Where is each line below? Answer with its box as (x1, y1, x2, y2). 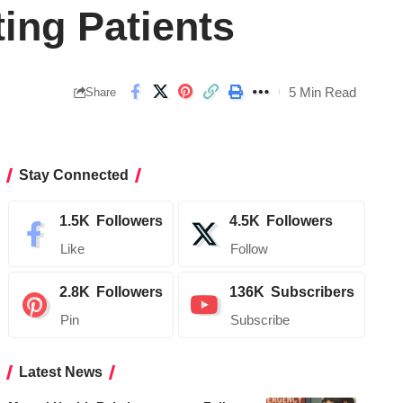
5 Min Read (289, 84, 356, 100)
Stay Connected (19, 167, 130, 184)
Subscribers (271, 284, 355, 300)
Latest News (19, 364, 103, 381)
